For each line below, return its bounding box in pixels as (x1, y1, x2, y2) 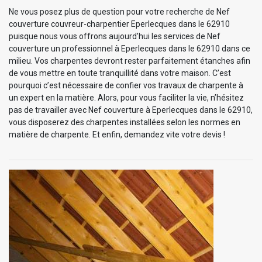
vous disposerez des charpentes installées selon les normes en (9, 117, 240, 127)
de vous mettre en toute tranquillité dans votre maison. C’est (9, 68, 231, 78)
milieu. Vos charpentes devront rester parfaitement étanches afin (9, 56, 250, 65)
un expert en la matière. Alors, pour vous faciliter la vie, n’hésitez (9, 92, 244, 102)
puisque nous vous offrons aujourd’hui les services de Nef (9, 31, 220, 41)
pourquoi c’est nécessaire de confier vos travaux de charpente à (9, 80, 243, 90)
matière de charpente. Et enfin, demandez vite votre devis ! (9, 129, 225, 139)
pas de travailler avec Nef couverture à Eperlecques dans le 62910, (9, 105, 253, 115)
